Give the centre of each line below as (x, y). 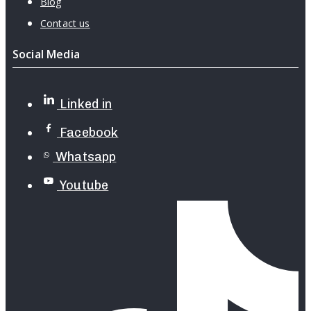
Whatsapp (86, 157)
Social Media (46, 54)
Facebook (89, 132)
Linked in (86, 104)
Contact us (65, 23)
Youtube (84, 185)
